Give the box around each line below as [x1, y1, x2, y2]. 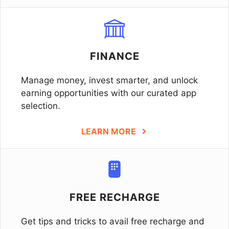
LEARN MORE [81, 126, 136, 136]
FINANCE [89, 50, 140, 62]
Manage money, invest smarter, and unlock [21, 75, 198, 85]
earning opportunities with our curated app [21, 87, 196, 98]
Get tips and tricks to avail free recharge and [21, 216, 204, 226]
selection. [21, 100, 60, 111]
